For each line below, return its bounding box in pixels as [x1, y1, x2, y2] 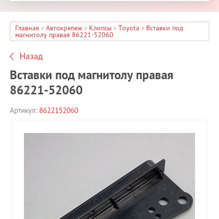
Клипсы [89, 23, 111, 32]
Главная [15, 23, 39, 32]
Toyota [118, 23, 139, 32]
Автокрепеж [46, 23, 82, 32]
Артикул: [10, 105, 37, 115]
